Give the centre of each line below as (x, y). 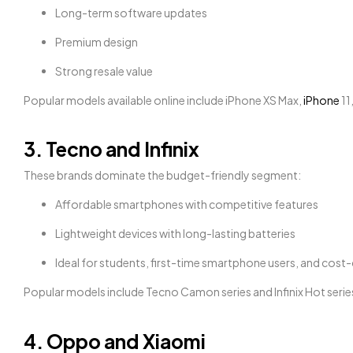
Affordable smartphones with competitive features (187, 204)
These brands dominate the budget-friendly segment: (162, 175)
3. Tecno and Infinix (111, 149)
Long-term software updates (131, 12)
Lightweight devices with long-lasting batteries (175, 234)
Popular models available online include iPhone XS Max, (163, 100)
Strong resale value (104, 71)
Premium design (97, 41)
